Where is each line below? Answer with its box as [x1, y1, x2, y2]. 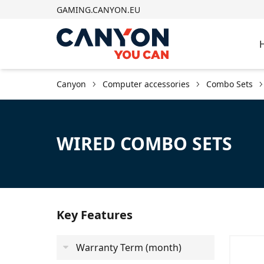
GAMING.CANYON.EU [57, 4, 140, 15]
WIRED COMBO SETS [57, 131, 232, 156]
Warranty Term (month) [76, 241, 181, 254]
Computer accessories [103, 78, 190, 90]
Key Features [57, 207, 133, 223]
